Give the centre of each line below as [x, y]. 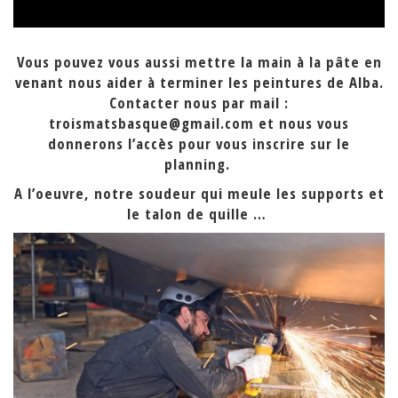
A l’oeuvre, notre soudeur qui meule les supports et [199, 194]
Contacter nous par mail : [199, 103]
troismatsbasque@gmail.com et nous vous [199, 123]
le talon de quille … [199, 214]
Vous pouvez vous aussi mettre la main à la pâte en [199, 62]
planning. [199, 164]
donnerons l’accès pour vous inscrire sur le [199, 144]
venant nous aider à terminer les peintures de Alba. [199, 83]
